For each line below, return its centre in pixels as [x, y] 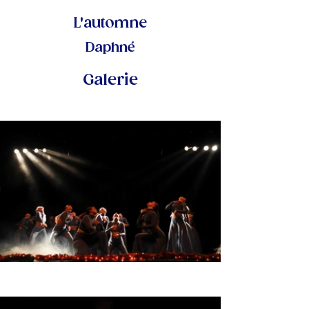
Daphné [110, 48]
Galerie [110, 80]
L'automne [110, 23]
